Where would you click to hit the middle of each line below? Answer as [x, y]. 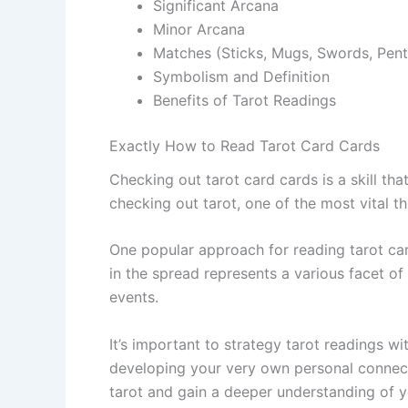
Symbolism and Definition [241, 76]
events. [134, 297]
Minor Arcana [199, 29]
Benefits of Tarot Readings [245, 100]
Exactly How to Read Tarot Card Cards [245, 145]
